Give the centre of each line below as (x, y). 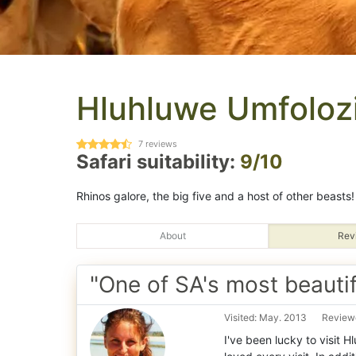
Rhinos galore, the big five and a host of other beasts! (215, 196)
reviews (160, 144)
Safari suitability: (158, 162)
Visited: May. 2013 (265, 317)
